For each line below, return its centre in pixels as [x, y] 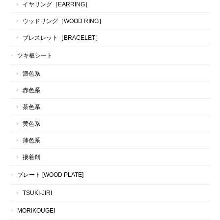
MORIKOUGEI [36, 210]
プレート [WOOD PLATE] [50, 174]
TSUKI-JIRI [37, 192]
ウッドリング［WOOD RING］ [64, 21]
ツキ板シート [35, 55]
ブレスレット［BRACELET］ [62, 37]
